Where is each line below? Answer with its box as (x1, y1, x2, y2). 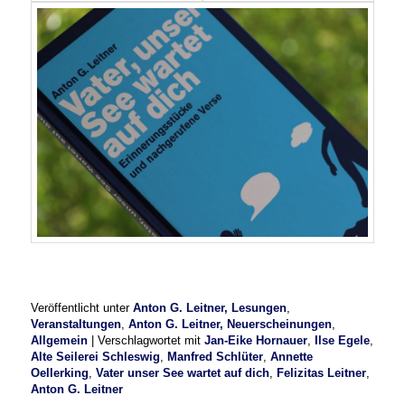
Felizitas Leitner (277, 366, 367, 381)
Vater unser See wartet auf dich (96, 366, 270, 381)
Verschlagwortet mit (98, 334, 202, 348)
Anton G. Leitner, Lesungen (133, 301, 287, 316)
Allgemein (31, 334, 89, 348)
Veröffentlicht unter (31, 301, 130, 316)
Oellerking (31, 366, 89, 381)
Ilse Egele (315, 334, 371, 348)
